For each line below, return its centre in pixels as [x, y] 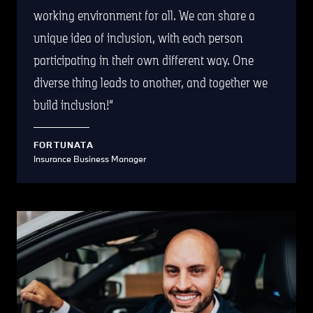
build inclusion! [71, 104]
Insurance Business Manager [90, 158]
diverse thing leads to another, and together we [151, 82]
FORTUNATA [64, 144]
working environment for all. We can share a [144, 15]
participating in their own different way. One [144, 60]
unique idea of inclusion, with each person [138, 37]
